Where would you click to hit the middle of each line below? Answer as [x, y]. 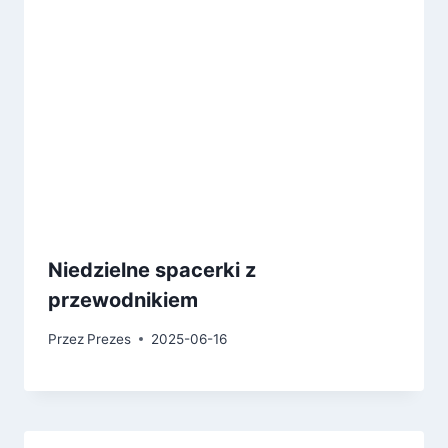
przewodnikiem [123, 300]
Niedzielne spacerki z [152, 270]
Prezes [109, 338]
